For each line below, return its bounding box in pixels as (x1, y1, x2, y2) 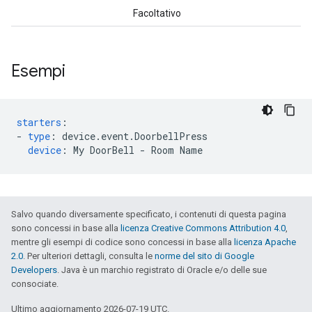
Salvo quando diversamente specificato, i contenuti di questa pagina (11, 209, 286, 219)
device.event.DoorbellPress (62, 130, 208, 143)
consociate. (11, 279, 58, 289)
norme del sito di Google (155, 251, 254, 261)
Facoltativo (133, 8, 181, 19)
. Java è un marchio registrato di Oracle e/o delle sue (57, 265, 267, 275)
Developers (11, 265, 57, 275)
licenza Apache (234, 237, 296, 247)
